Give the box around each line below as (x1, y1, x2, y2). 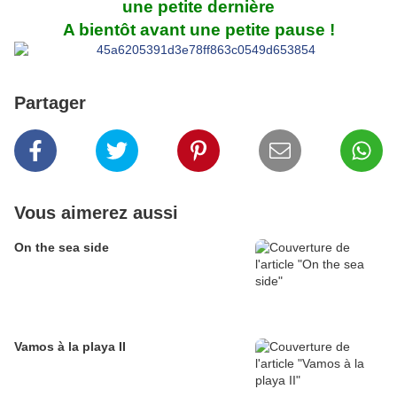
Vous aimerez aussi (14, 203, 178, 223)
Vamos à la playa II (14, 339, 126, 354)
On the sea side (14, 240, 109, 255)
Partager (14, 93, 86, 113)
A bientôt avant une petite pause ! (62, 20, 335, 40)
